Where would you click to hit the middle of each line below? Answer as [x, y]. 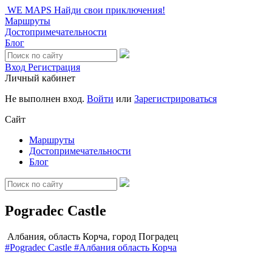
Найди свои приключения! [110, 10]
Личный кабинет [40, 78]
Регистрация [54, 67]
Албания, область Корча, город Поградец [93, 236]
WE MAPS [29, 10]
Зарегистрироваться [175, 99]
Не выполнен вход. [46, 99]
